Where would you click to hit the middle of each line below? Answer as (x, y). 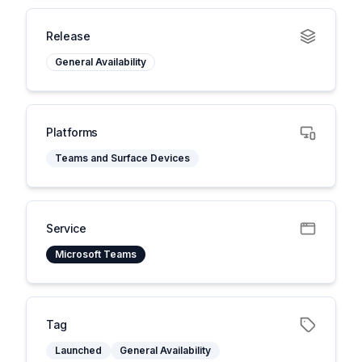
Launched (78, 350)
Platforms (72, 132)
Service (66, 228)
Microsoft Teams (96, 254)
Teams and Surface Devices (122, 158)
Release (68, 36)
